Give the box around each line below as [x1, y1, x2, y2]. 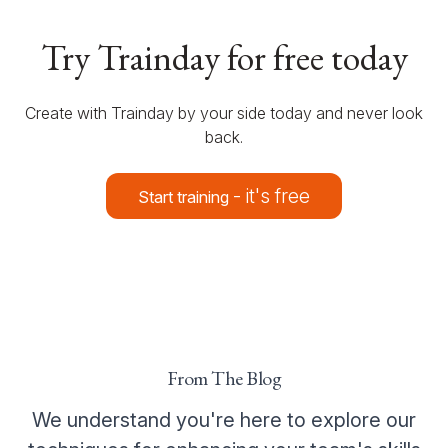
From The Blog [166, 365, 282, 392]
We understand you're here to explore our [32, 408, 416, 433]
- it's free [233, 184, 310, 209]
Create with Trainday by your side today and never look [25, 103, 423, 124]
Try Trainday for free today [40, 34, 408, 82]
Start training [138, 187, 233, 208]
